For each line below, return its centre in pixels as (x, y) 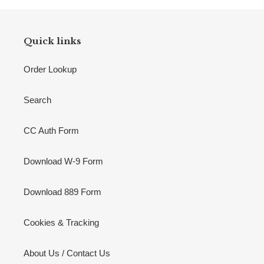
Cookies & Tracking (61, 222)
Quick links (52, 41)
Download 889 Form (62, 192)
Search (37, 100)
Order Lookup (50, 69)
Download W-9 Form (63, 161)
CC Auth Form (51, 130)
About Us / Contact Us (67, 253)
